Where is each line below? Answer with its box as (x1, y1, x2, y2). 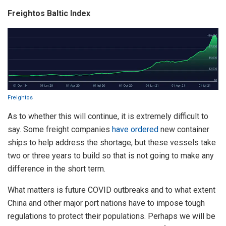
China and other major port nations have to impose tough (8, 198, 205, 208)
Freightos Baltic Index (8, 9, 90, 19)
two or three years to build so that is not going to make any (8, 150, 214, 160)
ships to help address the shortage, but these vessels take (8, 137, 216, 147)
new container (158, 124, 209, 134)
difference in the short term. (8, 163, 105, 174)
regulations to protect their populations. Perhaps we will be (8, 211, 215, 221)
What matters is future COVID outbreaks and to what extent (8, 185, 215, 195)
